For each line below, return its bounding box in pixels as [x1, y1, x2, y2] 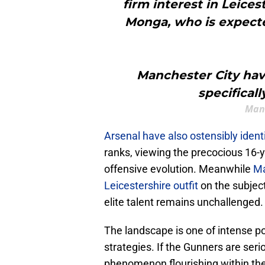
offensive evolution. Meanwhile [104, 163, 253, 176]
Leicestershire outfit [104, 179, 201, 192]
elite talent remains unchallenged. [104, 196, 263, 209]
